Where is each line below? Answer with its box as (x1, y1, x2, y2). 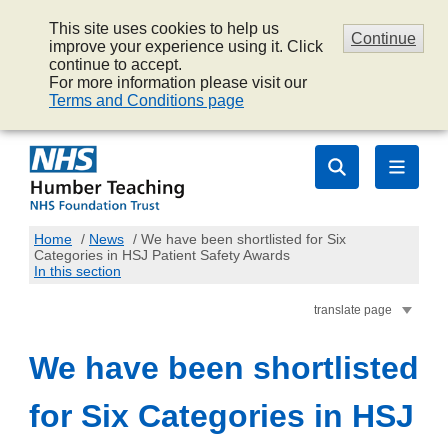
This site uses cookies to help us (49, 20, 279, 37)
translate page (314, 302, 392, 317)
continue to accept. (49, 56, 182, 73)
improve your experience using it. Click (49, 38, 323, 55)
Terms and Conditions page (49, 92, 244, 109)
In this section (34, 262, 121, 279)
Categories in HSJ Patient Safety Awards (34, 246, 290, 263)
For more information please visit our (49, 74, 307, 91)
